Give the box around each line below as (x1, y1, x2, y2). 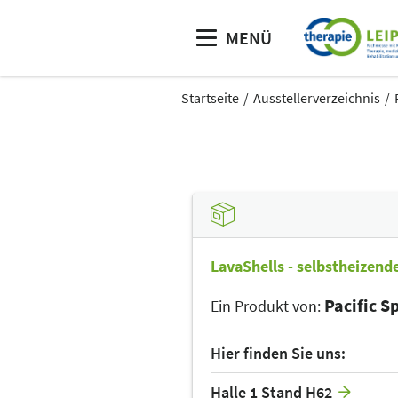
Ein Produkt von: (211, 296, 321, 317)
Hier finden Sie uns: (211, 343, 346, 364)
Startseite (181, 89, 239, 107)
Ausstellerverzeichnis (253, 89, 380, 107)
